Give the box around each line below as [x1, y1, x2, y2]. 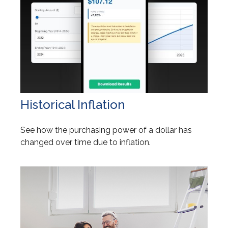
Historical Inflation [20, 97, 125, 112]
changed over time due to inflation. [20, 137, 151, 147]
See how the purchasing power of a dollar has [20, 125, 192, 135]
